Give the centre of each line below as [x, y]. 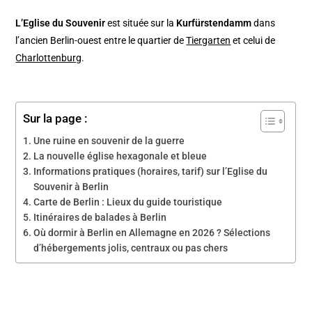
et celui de [253, 41]
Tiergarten [209, 41]
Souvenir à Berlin [71, 187]
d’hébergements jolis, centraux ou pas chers [131, 248]
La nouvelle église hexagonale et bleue [120, 156]
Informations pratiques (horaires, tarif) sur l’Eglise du [151, 172]
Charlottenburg [49, 58]
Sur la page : [55, 119]
